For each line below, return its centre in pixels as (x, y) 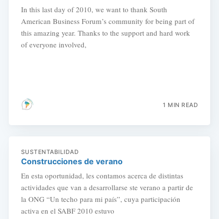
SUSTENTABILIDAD (50, 152)
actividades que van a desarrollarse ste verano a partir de (107, 187)
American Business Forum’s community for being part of (108, 21)
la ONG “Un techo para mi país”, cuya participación (100, 199)
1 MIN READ (181, 105)
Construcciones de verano (72, 161)
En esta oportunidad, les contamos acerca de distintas (102, 175)
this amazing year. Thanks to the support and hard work (105, 33)
